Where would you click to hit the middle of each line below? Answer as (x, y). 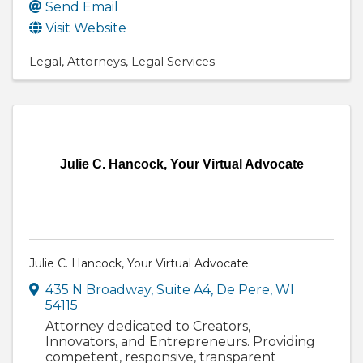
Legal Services (173, 61)
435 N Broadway (98, 289)
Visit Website (86, 28)
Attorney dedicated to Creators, (148, 326)
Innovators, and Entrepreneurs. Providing (180, 341)
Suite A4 (184, 289)
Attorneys (96, 61)
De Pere (243, 289)
